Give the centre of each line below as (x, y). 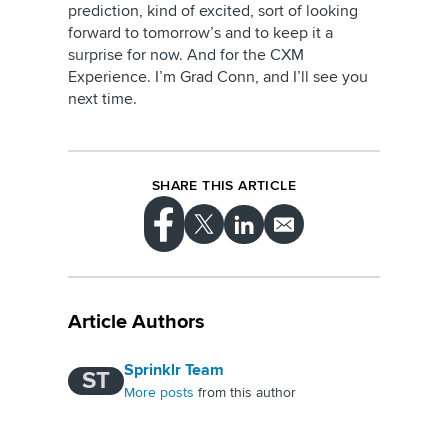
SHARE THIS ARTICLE (224, 185)
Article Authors (136, 322)
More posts (159, 393)
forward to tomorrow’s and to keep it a (200, 33)
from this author (245, 393)
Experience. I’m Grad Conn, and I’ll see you (218, 77)
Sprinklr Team (174, 370)
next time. (102, 99)
